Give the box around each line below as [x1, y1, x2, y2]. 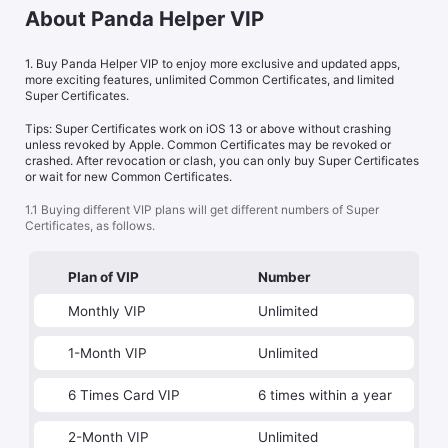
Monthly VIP [67, 302, 146, 319]
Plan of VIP [67, 268, 139, 285]
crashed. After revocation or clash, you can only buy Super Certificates [25, 154, 420, 169]
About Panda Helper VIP [25, 6, 265, 31]
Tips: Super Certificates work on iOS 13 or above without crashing [25, 122, 392, 137]
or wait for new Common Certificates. [25, 170, 233, 185]
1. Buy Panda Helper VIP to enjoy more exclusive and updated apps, [25, 57, 401, 72]
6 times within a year [257, 387, 392, 404]
